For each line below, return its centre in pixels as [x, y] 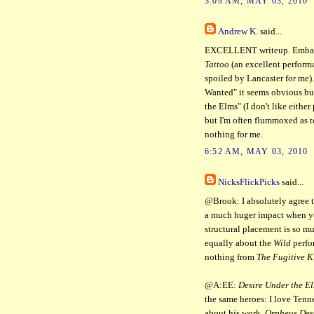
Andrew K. [238, 32]
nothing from [231, 257]
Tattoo [217, 64]
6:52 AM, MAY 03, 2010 [257, 152]
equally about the [239, 243]
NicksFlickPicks [249, 183]
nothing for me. [234, 134]
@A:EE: [221, 285]
